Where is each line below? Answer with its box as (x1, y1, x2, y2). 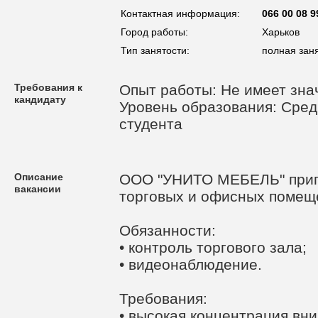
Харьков (262, 26, 300, 38)
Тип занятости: (121, 45, 190, 56)
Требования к (14, 82, 82, 93)
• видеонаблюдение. (119, 256, 262, 273)
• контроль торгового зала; (119, 239, 307, 256)
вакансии (14, 183, 61, 194)
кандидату (14, 94, 66, 105)
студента (119, 116, 182, 132)
